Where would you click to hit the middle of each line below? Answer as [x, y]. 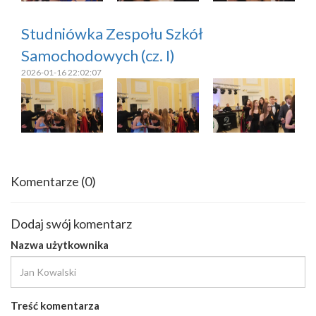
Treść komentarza [55, 306]
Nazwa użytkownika [60, 245]
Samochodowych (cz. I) [98, 55]
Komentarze [46, 182]
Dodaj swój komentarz [71, 224]
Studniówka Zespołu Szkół [112, 33]
